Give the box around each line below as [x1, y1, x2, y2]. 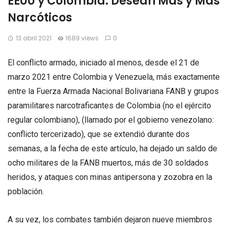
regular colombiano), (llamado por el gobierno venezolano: [8, 115, 214, 125]
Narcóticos [8, 10, 72, 26]
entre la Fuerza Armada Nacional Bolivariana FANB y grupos [8, 86, 219, 96]
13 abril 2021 [15, 34, 52, 42]
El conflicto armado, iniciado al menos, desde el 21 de [8, 58, 199, 67]
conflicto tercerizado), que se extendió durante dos [8, 129, 190, 139]
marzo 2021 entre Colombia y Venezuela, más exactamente [8, 72, 220, 82]
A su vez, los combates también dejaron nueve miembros [8, 215, 212, 225]
